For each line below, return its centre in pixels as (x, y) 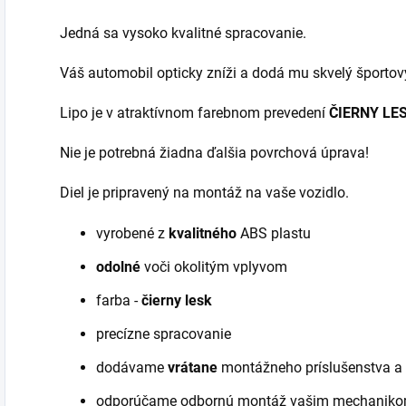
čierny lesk (177, 300)
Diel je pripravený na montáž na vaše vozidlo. (204, 193)
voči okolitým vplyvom (216, 267)
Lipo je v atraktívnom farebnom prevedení (194, 113)
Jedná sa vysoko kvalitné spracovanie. (183, 33)
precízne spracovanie (164, 334)
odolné (118, 267)
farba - (119, 300)
